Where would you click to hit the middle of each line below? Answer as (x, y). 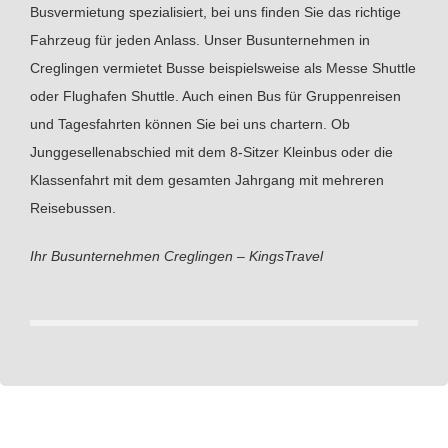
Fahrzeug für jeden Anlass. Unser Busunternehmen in (200, 40)
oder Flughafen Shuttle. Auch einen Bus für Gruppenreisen (215, 96)
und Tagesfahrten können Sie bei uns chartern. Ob (190, 124)
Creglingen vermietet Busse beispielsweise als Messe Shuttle (223, 68)
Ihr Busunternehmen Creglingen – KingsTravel (176, 256)
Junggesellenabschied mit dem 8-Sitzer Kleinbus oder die (211, 152)
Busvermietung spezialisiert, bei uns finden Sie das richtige (215, 12)
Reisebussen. (73, 208)
